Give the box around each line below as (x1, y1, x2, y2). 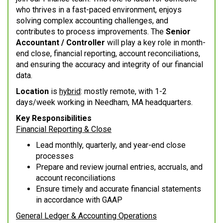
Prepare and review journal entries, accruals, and (36, 162, 203, 172)
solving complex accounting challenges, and (16, 16, 168, 26)
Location (16, 87, 49, 97)
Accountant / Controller (16, 38, 105, 48)
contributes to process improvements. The (16, 27, 166, 37)
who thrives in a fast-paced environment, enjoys (16, 5, 182, 15)
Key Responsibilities (16, 113, 92, 123)
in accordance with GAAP (36, 195, 122, 205)
